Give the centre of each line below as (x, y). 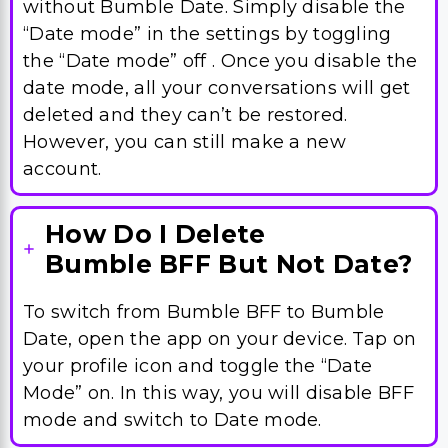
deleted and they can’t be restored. (185, 115)
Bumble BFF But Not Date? (229, 264)
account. (62, 169)
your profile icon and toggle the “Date (198, 366)
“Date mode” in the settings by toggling (207, 34)
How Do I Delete (155, 234)
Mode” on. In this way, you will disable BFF (218, 393)
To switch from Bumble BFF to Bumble (204, 312)
